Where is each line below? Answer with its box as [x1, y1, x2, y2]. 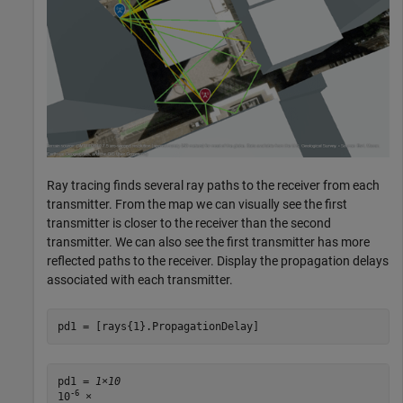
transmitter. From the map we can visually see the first [47, 197, 347, 211]
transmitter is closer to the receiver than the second [47, 216, 331, 230]
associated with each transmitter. [47, 273, 233, 287]
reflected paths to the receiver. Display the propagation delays [47, 254, 389, 268]
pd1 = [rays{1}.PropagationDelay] [57, 319, 259, 333]
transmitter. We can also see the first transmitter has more [47, 235, 370, 249]
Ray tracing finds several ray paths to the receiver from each [47, 178, 380, 193]
